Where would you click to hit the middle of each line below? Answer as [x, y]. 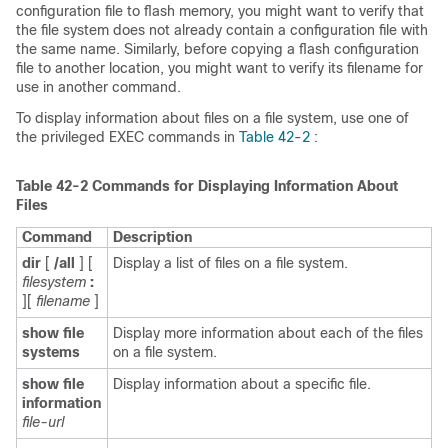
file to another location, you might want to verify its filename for [219, 68]
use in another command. [98, 87]
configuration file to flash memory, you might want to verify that [220, 11]
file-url [43, 422]
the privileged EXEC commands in [127, 137]
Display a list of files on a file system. [230, 263]
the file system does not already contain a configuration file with [222, 30]
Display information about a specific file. [242, 384]
